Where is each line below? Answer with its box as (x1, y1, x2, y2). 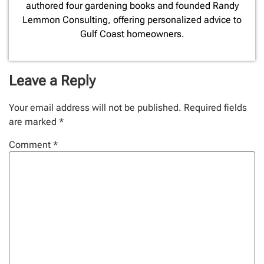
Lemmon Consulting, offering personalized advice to (22, 14, 242, 26)
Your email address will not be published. (9, 102, 181, 114)
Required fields (184, 102, 247, 114)
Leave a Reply (9, 72, 95, 90)
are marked (9, 116, 59, 128)
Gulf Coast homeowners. (80, 28, 184, 40)
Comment (9, 139, 53, 151)
